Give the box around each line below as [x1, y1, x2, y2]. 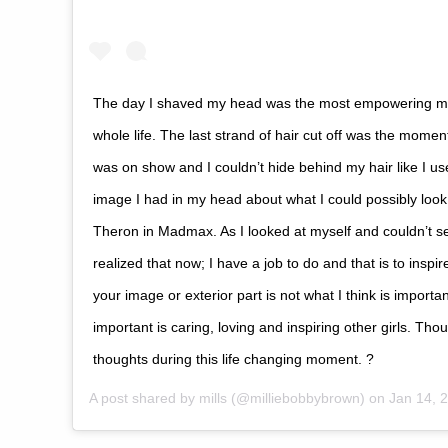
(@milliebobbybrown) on [227, 390, 389, 407]
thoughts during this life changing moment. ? [93, 351, 374, 368]
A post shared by [89, 390, 199, 407]
